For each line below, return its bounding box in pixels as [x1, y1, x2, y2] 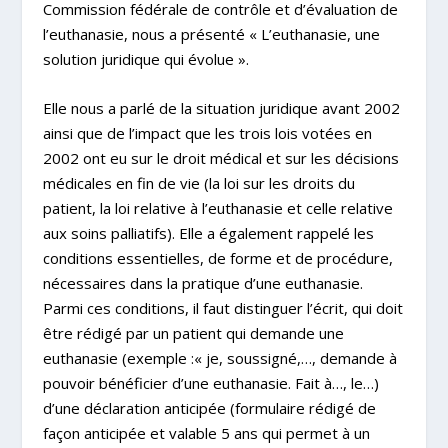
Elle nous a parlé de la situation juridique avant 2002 [42, 98, 400, 119]
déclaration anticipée [83, 398, 226, 419]
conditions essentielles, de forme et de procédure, [42, 248, 393, 269]
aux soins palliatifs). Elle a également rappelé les [42, 223, 374, 244]
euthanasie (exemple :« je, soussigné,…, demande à [42, 348, 397, 369]
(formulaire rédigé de [225, 398, 376, 419]
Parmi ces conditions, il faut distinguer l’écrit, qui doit [42, 298, 403, 319]
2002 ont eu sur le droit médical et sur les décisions [42, 148, 399, 169]
